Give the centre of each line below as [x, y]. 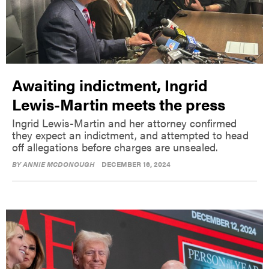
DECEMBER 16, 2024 [136, 164]
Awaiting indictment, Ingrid [110, 85]
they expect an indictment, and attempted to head [130, 134]
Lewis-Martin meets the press [119, 104]
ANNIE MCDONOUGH [59, 164]
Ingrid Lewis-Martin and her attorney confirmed [124, 122]
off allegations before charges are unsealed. [115, 147]
